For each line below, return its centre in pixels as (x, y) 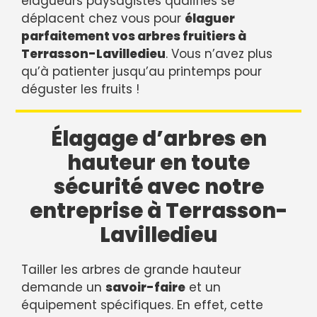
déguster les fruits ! (80, 90)
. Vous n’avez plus (219, 54)
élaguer (210, 19)
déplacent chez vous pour (103, 19)
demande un (63, 288)
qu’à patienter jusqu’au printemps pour (142, 72)
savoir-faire (145, 288)
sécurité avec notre (158, 187)
